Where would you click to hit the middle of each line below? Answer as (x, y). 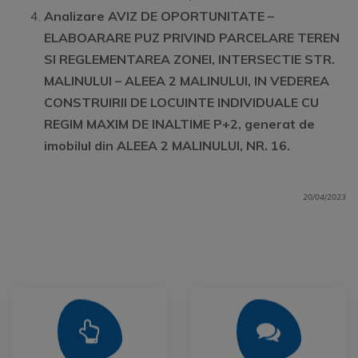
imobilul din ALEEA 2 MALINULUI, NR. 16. (167, 145)
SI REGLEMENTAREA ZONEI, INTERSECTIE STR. (189, 59)
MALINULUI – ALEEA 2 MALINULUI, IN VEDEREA (187, 81)
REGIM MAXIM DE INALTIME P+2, (144, 124)
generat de (280, 124)
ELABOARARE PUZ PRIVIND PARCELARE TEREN (192, 38)
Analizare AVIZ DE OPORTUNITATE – (159, 16)
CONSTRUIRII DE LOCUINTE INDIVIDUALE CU (181, 102)
